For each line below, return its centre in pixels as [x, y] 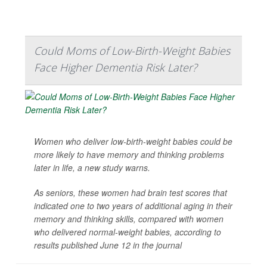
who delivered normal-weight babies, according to [128, 232]
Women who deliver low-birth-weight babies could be [133, 142]
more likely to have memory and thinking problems [129, 155]
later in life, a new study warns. [92, 168]
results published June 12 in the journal [108, 245]
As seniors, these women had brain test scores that [131, 193]
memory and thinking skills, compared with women [129, 219]
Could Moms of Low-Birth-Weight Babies [132, 51]
